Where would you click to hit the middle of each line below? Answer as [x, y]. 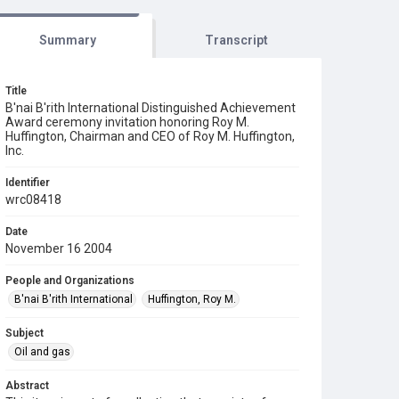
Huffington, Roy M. [192, 299]
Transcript [237, 40]
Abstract [27, 386]
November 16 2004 [59, 248]
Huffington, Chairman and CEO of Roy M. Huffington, [150, 136]
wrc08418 [33, 199]
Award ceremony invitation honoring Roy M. [127, 122]
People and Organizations [70, 281]
